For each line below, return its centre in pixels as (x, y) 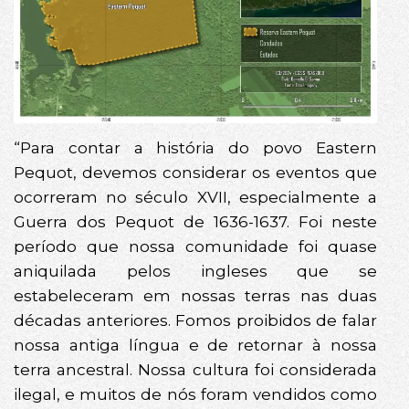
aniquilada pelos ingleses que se (195, 272)
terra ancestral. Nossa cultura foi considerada (195, 370)
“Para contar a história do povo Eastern (195, 148)
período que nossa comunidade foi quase (195, 247)
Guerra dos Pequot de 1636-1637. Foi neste (195, 222)
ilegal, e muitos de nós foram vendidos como (195, 395)
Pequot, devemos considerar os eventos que (195, 173)
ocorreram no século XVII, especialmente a (195, 198)
